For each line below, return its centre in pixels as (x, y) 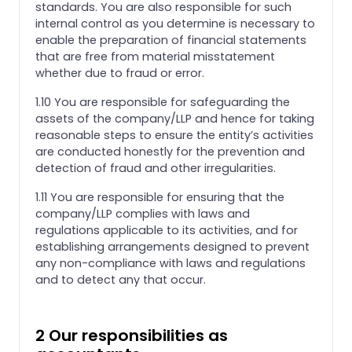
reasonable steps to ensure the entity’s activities (174, 135)
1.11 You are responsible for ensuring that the (160, 197)
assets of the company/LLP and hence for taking (175, 118)
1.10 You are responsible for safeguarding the (163, 102)
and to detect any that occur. (121, 279)
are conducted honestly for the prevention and (170, 151)
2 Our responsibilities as (132, 335)
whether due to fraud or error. (120, 73)
